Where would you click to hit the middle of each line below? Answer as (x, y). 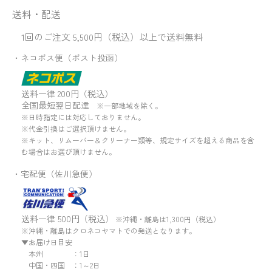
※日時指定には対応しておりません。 (83, 117)
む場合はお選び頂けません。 (69, 151)
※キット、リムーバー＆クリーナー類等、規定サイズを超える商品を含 (138, 140)
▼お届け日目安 (47, 242)
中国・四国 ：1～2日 (61, 265)
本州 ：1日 (56, 253)
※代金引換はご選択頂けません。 (76, 128)
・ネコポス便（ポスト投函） (67, 57)
